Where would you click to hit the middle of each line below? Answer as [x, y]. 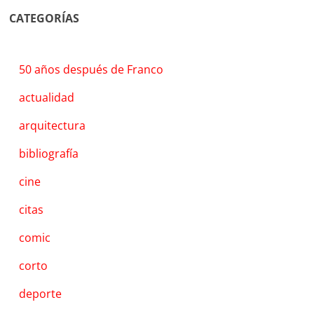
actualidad [47, 97]
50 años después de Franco [91, 69]
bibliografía [49, 153]
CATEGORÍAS [45, 18]
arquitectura [53, 125]
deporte [41, 293]
